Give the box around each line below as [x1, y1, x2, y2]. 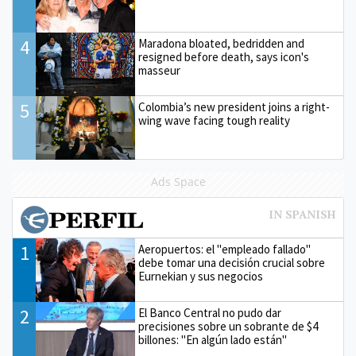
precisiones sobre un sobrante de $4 [138, 319, 319, 335]
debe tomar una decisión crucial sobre [138, 255, 326, 271]
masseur [138, 63, 181, 79]
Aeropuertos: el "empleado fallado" [138, 242, 311, 257]
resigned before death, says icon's [138, 49, 310, 65]
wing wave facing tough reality [138, 113, 291, 129]
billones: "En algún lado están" [138, 332, 288, 348]
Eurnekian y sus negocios [138, 269, 264, 284]
